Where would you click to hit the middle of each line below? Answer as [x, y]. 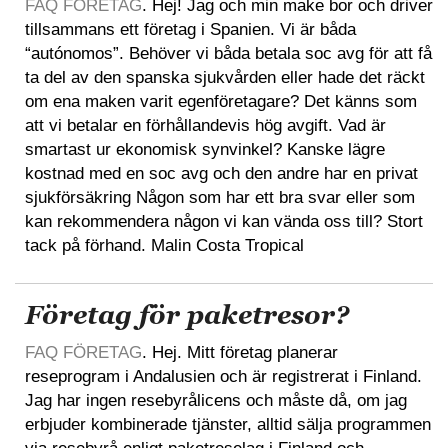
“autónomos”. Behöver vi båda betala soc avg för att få [228, 53]
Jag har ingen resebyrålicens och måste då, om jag [216, 400]
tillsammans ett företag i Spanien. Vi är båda [190, 29]
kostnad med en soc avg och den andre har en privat [221, 173]
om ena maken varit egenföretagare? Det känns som [221, 101]
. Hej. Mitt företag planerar [240, 352]
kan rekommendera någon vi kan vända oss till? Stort [224, 221]
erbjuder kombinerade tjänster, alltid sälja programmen [228, 424]
